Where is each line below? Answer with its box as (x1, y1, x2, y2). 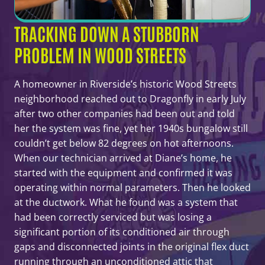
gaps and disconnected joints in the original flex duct (14, 240, 249, 253)
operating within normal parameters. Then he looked (14, 180, 251, 194)
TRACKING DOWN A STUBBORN (14, 21, 199, 44)
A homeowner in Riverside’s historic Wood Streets (14, 77, 237, 91)
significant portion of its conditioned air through (14, 225, 230, 238)
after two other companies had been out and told (14, 106, 235, 120)
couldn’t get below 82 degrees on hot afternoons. (14, 136, 234, 150)
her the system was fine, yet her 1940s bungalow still (14, 121, 248, 135)
